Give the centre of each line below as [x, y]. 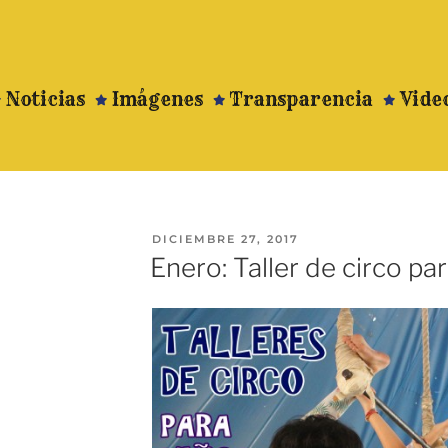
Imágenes [158, 99]
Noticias [46, 99]
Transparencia [302, 99]
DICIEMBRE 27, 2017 [225, 239]
